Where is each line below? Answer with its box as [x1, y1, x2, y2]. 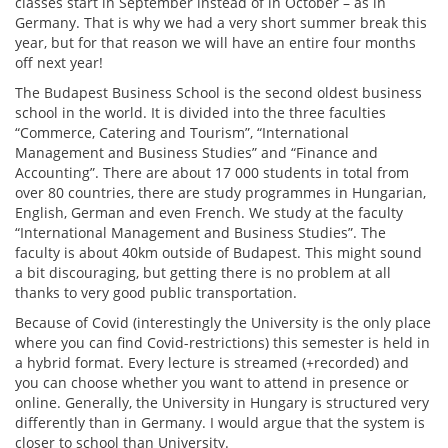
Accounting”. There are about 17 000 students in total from [15, 163, 409, 182]
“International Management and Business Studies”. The [15, 223, 386, 242]
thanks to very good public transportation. [15, 283, 297, 302]
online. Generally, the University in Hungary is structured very [15, 393, 429, 412]
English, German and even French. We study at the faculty [15, 203, 403, 222]
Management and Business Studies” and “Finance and [15, 143, 378, 162]
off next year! [15, 53, 103, 72]
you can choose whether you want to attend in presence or [15, 373, 409, 392]
